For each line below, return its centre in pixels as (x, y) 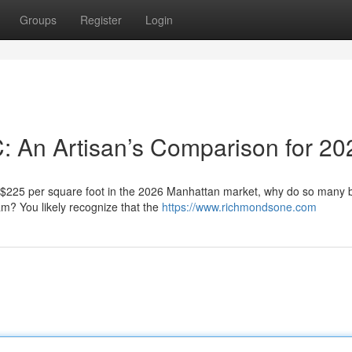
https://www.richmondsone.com (239, 207)
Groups (38, 20)
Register (101, 20)
